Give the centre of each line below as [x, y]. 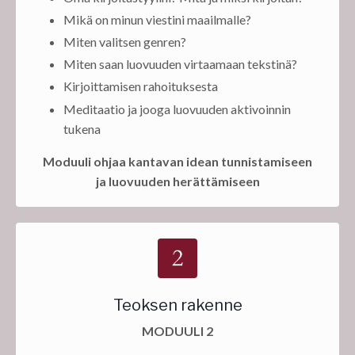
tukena [82, 128]
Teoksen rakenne [177, 305]
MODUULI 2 [177, 330]
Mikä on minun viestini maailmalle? [157, 19]
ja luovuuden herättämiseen [177, 181]
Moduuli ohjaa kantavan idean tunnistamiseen [177, 161]
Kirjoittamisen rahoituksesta [141, 86]
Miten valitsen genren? [125, 41]
